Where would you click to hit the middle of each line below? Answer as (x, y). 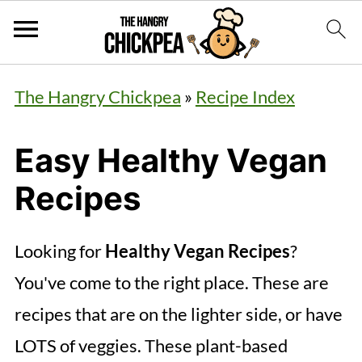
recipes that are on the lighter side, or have (178, 314)
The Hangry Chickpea (97, 97)
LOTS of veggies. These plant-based (151, 345)
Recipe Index (245, 97)
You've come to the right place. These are (171, 282)
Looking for (59, 251)
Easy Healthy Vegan (170, 161)
